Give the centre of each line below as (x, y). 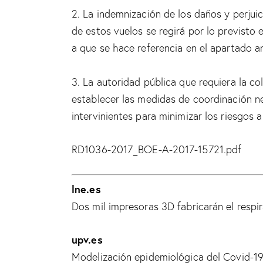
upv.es (87, 240)
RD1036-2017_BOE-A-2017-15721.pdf (157, 149)
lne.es (86, 189)
